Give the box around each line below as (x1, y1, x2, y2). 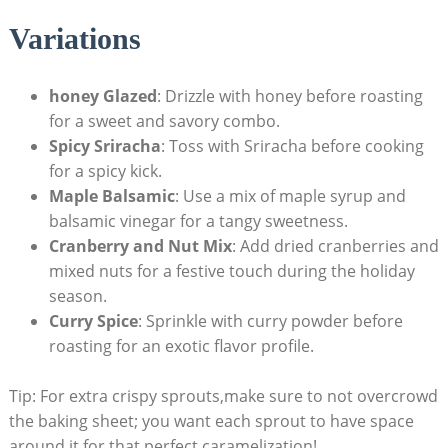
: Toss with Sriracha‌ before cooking (160, 134, 424, 157)
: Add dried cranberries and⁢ (231, 234, 439, 257)
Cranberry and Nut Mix (48, 234, 232, 257)
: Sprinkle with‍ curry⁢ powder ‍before (137, 309, 403, 332)
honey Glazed (48, 84, 157, 107)
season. (48, 284, 107, 307)
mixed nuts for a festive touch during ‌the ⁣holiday (48, 259, 415, 282)
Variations (8, 21, 141, 55)
